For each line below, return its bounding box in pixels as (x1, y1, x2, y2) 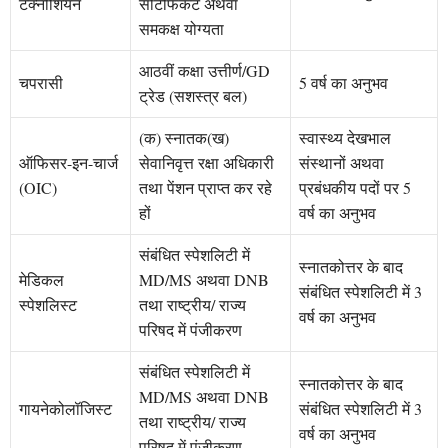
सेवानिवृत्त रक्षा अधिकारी (139, 152, 274, 174)
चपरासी (19, 72, 63, 94)
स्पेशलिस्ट (19, 294, 77, 316)
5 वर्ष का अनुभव (299, 72, 388, 94)
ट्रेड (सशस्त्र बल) (139, 85, 247, 107)
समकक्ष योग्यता (139, 18, 224, 40)
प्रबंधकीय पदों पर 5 (299, 177, 411, 199)
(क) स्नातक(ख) (139, 127, 229, 149)
